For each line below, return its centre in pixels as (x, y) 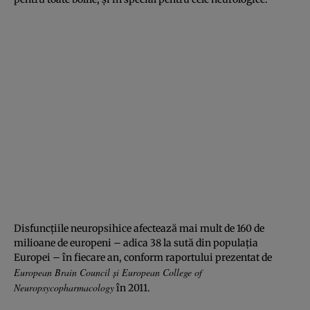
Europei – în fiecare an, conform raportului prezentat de (143, 257)
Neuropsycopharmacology (64, 287)
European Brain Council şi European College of (108, 272)
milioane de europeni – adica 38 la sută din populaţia (136, 243)
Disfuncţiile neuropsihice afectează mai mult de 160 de (139, 228)
